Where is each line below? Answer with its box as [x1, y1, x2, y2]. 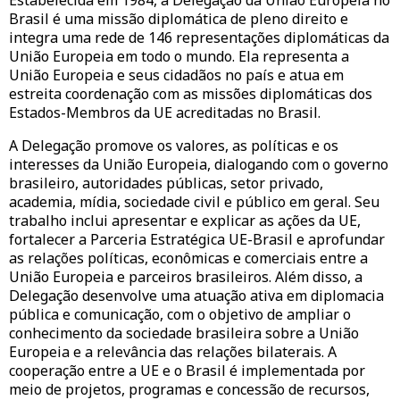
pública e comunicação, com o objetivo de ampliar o [9, 304, 351, 325]
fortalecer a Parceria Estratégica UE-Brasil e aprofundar [9, 229, 385, 250]
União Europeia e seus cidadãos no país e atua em [9, 65, 344, 86]
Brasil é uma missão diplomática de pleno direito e [9, 9, 348, 29]
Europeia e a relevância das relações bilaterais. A [9, 342, 337, 362]
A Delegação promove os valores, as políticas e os [9, 136, 338, 156]
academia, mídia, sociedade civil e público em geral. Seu [9, 192, 379, 212]
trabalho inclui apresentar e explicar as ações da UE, [9, 211, 361, 231]
